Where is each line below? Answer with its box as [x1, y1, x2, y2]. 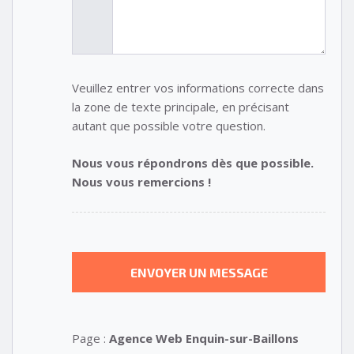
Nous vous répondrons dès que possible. [72, 154, 314, 171]
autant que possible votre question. [72, 118, 265, 134]
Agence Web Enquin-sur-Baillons [109, 330, 299, 347]
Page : [72, 330, 109, 347]
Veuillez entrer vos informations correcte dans [72, 80, 324, 96]
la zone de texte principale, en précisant [72, 99, 289, 115]
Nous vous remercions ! [72, 173, 211, 190]
